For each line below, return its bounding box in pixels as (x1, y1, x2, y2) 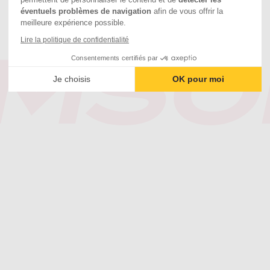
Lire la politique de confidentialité (20, 36, 129, 45)
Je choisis (52, 74, 90, 84)
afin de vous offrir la (151, 7, 223, 16)
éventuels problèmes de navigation (20, 7, 151, 16)
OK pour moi (172, 74, 225, 84)
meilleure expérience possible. (20, 18, 126, 28)
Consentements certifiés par (71, 54, 159, 62)
